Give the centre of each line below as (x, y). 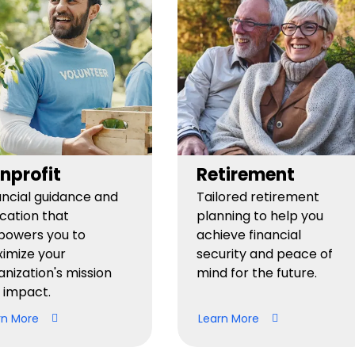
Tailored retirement (258, 197)
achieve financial (249, 235)
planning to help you (260, 216)
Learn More (229, 318)
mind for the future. (257, 273)
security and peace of (265, 254)
